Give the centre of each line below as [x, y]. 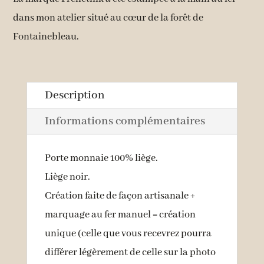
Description [75, 95]
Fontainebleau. [46, 37]
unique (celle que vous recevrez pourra [128, 233]
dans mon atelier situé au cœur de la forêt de [108, 18]
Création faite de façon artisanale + [120, 196]
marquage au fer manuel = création [120, 214]
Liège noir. [67, 177]
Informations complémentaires [125, 121]
